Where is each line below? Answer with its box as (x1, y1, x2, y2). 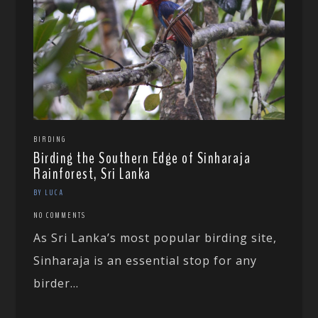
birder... (33, 275, 79, 291)
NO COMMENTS (33, 209, 87, 221)
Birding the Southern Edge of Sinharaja (33, 147, 251, 169)
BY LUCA (33, 186, 65, 198)
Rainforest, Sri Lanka (33, 163, 151, 185)
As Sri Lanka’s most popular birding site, (33, 229, 278, 246)
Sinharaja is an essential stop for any (33, 252, 258, 268)
